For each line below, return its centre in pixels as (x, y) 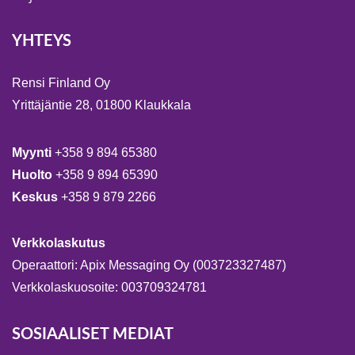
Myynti (33, 153)
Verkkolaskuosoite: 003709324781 (109, 288)
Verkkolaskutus (59, 243)
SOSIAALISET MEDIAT (93, 335)
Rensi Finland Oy (61, 83)
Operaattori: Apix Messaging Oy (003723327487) (149, 265)
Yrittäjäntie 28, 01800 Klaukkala (101, 105)
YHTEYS (42, 42)
